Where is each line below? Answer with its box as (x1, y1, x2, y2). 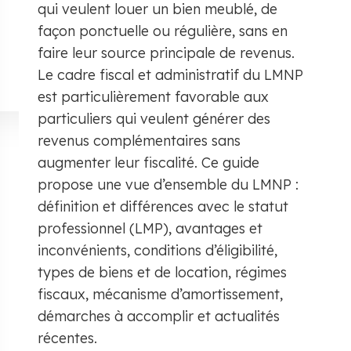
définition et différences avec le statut (38, 197, 288, 215)
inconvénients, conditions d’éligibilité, (38, 241, 277, 259)
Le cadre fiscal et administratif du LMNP (38, 66, 303, 84)
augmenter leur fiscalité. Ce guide (38, 154, 259, 172)
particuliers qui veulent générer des (38, 110, 270, 128)
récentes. (38, 329, 97, 347)
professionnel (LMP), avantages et (38, 219, 262, 237)
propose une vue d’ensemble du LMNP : (38, 175, 299, 194)
